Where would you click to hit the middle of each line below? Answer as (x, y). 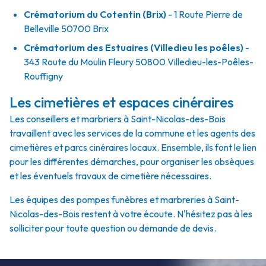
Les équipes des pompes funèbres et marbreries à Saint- (124, 199)
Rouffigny (43, 76)
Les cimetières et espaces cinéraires (121, 102)
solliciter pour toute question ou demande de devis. (113, 228)
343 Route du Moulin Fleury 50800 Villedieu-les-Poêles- (139, 62)
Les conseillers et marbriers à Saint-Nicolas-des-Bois (118, 119)
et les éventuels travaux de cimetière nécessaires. (110, 176)
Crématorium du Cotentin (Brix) (95, 14)
